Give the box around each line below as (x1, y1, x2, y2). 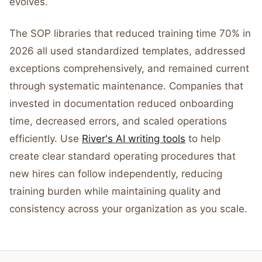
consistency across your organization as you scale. (9, 203, 247, 215)
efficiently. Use (9, 133, 82, 144)
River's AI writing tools (82, 133, 185, 144)
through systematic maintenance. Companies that (9, 80, 243, 92)
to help (185, 133, 220, 144)
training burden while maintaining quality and (9, 185, 221, 197)
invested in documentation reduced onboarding (9, 98, 233, 109)
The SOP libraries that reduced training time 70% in (9, 27, 251, 39)
